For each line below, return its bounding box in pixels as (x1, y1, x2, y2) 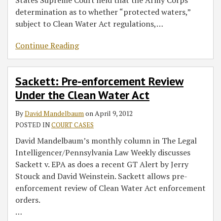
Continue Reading (15, 39, 79, 51)
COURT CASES (51, 120, 94, 129)
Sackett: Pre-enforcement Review (15, 73, 184, 89)
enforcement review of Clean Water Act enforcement (15, 182, 206, 193)
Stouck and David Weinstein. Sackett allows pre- (15, 170, 187, 182)
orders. (15, 194, 40, 205)
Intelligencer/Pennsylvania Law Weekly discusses (15, 147, 190, 158)
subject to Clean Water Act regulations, (15, 18, 156, 29)
